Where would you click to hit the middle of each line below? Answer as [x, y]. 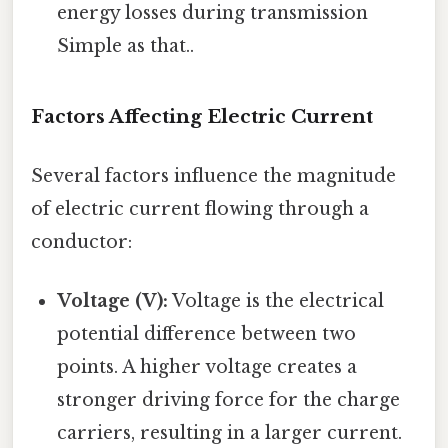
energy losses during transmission [213, 13]
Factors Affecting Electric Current [202, 116]
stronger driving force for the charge [229, 400]
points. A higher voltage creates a [207, 367]
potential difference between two [207, 334]
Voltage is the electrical [276, 301]
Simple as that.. [126, 46]
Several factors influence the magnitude [213, 176]
